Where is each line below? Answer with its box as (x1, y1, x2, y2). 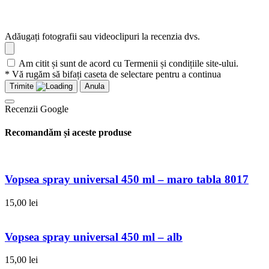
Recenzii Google (5, 103, 68, 114)
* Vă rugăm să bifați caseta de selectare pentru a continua (5, 68, 221, 79)
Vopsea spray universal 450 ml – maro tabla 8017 (5, 173, 249, 186)
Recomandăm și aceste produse (5, 127, 131, 138)
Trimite (10, 81, 34, 91)
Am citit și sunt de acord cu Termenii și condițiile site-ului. (19, 58, 238, 68)
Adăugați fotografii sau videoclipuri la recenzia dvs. (5, 31, 200, 41)
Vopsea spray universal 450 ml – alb (5, 230, 183, 243)
